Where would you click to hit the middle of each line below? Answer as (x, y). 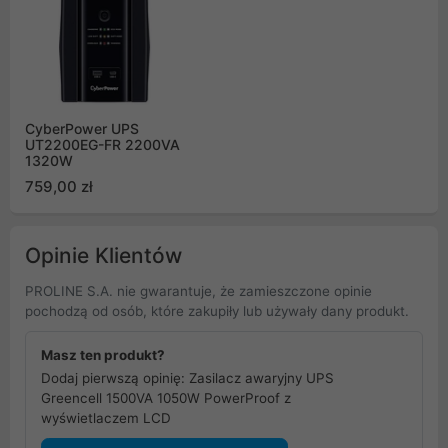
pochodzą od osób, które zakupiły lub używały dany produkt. (217, 311)
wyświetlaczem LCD (106, 418)
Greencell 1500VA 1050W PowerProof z (166, 398)
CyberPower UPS (82, 129)
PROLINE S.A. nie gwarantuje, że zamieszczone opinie (198, 291)
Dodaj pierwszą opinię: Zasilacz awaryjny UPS (187, 378)
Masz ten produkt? (103, 355)
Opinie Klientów (103, 256)
